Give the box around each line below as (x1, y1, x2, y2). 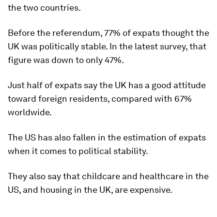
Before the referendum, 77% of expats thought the (8, 27, 209, 38)
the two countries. (8, 2, 81, 13)
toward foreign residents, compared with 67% (8, 93, 192, 104)
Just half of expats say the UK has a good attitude (8, 79, 206, 90)
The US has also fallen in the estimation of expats (8, 132, 206, 142)
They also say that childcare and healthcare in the (8, 170, 209, 181)
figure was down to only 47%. (8, 54, 124, 65)
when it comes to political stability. (8, 145, 148, 156)
